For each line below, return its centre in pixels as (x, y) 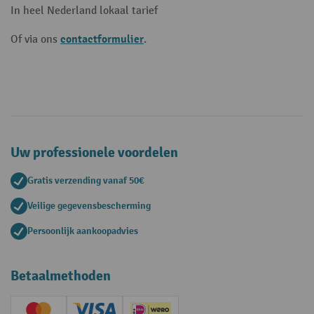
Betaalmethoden (61, 276)
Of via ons (35, 40)
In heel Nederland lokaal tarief (84, 11)
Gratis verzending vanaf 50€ (86, 180)
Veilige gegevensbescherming (89, 206)
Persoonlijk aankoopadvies (83, 231)
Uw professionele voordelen (94, 152)
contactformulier (102, 39)
